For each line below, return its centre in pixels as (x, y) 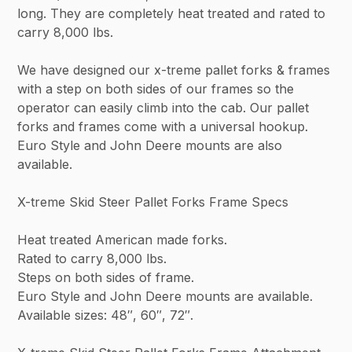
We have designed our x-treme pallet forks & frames (174, 70)
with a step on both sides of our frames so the (156, 89)
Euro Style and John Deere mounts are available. (165, 297)
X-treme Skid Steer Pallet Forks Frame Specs (153, 202)
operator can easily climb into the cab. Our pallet (163, 108)
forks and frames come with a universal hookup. (163, 127)
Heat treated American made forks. (123, 240)
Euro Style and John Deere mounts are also (150, 146)
